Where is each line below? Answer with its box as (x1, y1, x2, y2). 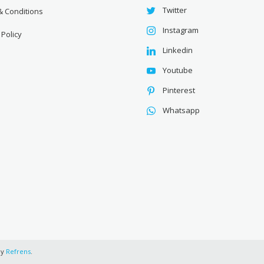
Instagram (163, 25, 199, 36)
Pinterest (163, 85, 196, 96)
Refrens (6, 246, 31, 256)
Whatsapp (163, 105, 200, 116)
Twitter (163, 5, 187, 16)
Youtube (163, 65, 193, 76)
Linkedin (163, 45, 193, 56)
